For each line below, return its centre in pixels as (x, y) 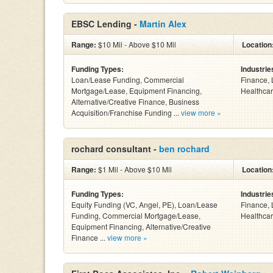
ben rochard (184, 149)
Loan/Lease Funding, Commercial (128, 80)
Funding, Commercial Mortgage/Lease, (136, 215)
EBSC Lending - (105, 24)
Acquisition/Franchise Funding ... (126, 112)
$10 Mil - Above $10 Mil (136, 44)
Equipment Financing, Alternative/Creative (141, 226)
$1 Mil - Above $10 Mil (134, 169)
